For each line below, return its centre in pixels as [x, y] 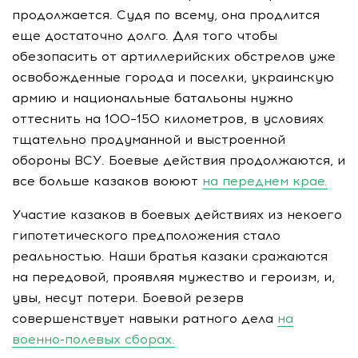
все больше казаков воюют [107, 181]
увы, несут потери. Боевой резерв [128, 297]
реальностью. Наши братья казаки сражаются [170, 256]
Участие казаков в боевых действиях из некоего [177, 214]
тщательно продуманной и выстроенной [149, 139]
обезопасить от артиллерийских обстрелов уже [174, 56]
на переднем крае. [265, 181]
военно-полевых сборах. [93, 339]
